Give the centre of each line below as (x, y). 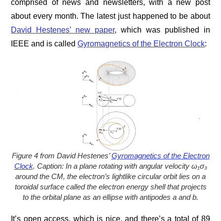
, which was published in (162, 30)
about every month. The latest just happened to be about (110, 16)
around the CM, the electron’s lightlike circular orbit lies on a (110, 177)
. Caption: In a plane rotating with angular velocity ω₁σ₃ (120, 166)
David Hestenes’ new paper (63, 30)
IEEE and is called (44, 44)
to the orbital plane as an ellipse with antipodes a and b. (110, 197)
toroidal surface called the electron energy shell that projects (110, 187)
